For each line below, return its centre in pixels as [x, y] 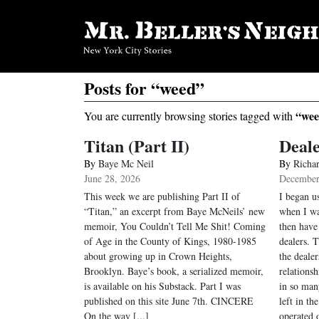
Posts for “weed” [144, 88]
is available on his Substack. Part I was [162, 286]
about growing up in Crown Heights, [158, 256]
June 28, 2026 [112, 178]
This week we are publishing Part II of [162, 196]
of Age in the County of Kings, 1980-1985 [170, 241]
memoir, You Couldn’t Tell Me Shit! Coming [175, 226]
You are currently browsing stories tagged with [190, 116]
